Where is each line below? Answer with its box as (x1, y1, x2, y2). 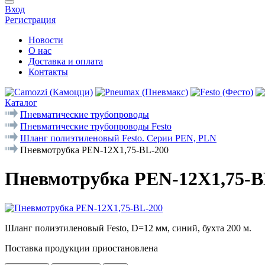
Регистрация (5, 15, 56, 25)
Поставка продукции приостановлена (5, 243, 158, 253)
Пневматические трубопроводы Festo (20, 121, 172, 131)
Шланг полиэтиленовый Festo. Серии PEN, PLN (20, 133, 216, 143)
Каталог (5, 98, 37, 108)
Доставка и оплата (28, 56, 103, 66)
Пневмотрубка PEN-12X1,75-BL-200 (20, 145, 169, 155)
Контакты (28, 67, 68, 77)
